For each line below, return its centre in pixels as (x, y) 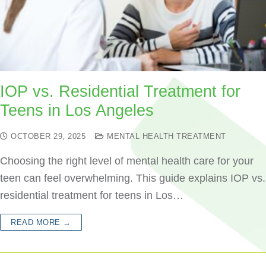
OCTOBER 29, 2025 (48, 136)
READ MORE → (41, 222)
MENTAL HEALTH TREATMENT (165, 136)
